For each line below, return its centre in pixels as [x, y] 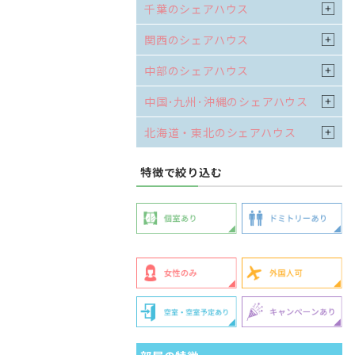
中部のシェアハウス [197, 71]
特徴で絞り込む [181, 172]
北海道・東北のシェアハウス [220, 132]
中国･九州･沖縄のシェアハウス [226, 101]
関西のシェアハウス [197, 40]
